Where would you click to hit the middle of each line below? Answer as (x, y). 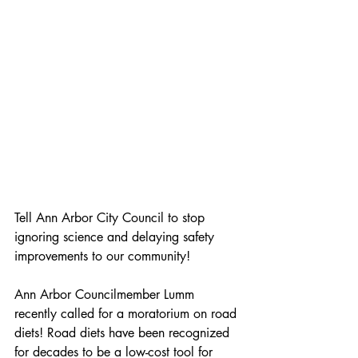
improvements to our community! (102, 256)
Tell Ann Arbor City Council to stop (111, 217)
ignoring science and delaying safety (116, 237)
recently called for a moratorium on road (127, 313)
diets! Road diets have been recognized (124, 332)
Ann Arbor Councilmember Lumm (106, 294)
